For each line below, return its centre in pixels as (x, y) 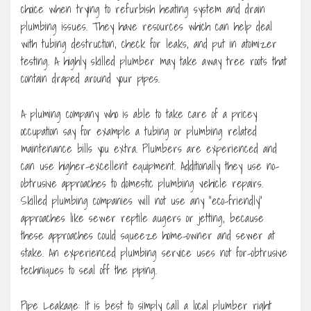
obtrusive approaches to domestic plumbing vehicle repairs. (142, 184)
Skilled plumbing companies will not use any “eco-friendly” (142, 201)
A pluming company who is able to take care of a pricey (139, 114)
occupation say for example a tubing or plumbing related (139, 132)
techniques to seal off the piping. (89, 270)
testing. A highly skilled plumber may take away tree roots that (154, 61)
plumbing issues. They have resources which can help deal (146, 27)
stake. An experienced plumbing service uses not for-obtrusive (154, 253)
